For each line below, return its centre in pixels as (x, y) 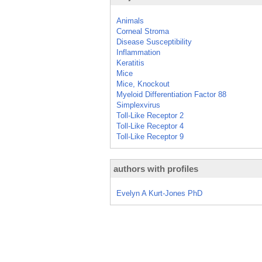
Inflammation (138, 52)
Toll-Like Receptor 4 (150, 126)
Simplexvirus (138, 105)
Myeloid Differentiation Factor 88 (171, 94)
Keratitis (130, 63)
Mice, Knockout (143, 84)
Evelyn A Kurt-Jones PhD (159, 193)
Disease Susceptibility (154, 42)
